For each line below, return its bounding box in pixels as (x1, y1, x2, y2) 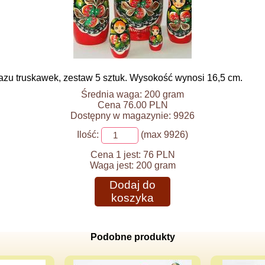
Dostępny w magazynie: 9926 (70, 111, 195, 121)
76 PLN (143, 150, 175, 160)
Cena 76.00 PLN (97, 100, 168, 110)
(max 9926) (138, 130, 188, 140)
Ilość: (77, 130, 99, 140)
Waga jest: (89, 160, 136, 170)
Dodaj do (109, 179, 156, 191)
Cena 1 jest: (90, 150, 141, 160)
